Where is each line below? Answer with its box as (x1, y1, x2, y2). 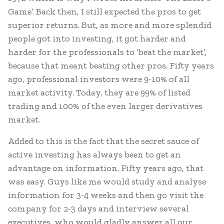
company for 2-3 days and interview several (8, 203, 189, 214)
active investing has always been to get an (8, 149, 181, 160)
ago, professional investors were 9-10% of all (8, 73, 189, 84)
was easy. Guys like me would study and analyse (8, 176, 206, 187)
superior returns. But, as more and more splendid (8, 19, 211, 30)
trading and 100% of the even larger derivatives (8, 100, 202, 111)
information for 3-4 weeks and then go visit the (8, 189, 203, 200)
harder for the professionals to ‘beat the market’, (8, 46, 206, 57)
